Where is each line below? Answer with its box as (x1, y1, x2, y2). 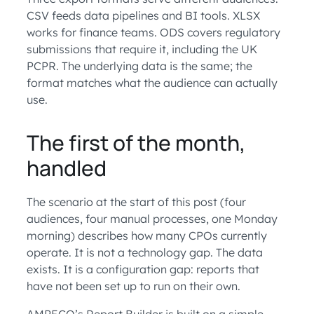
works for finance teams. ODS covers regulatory (27, 25, 280, 39)
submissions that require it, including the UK (27, 41, 257, 56)
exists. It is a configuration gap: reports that (27, 261, 259, 276)
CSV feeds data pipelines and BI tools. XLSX (27, 8, 260, 22)
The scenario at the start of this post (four (27, 194, 246, 209)
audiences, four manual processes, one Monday (27, 211, 278, 226)
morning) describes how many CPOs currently (27, 228, 267, 243)
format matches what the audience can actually (27, 75, 278, 90)
